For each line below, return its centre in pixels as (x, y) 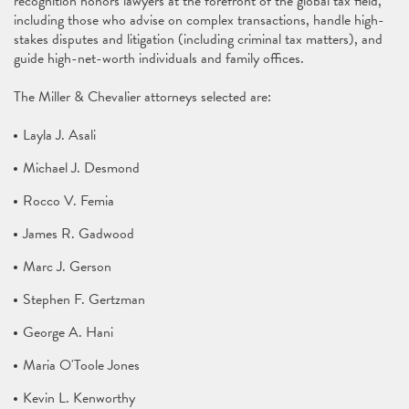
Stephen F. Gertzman (84, 299)
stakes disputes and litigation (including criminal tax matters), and (198, 39)
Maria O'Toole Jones (81, 365)
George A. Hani (68, 332)
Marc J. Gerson (67, 267)
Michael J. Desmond (81, 168)
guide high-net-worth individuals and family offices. (159, 58)
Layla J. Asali (59, 135)
